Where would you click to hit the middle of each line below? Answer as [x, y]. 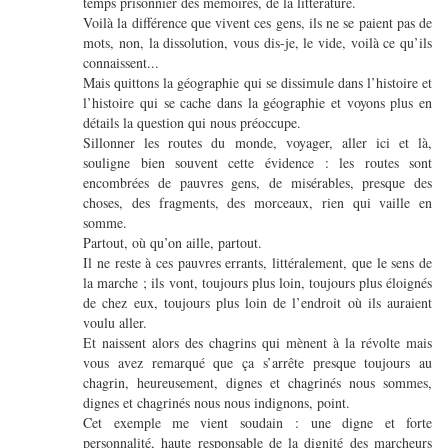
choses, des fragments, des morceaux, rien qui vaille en [257, 203]
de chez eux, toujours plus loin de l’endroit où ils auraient [257, 303]
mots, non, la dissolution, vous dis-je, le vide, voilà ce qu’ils [257, 43]
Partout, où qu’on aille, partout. [173, 243]
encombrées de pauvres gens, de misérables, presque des [257, 183]
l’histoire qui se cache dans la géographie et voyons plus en [257, 103]
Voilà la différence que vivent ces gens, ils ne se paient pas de [257, 23]
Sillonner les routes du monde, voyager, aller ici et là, [257, 143]
